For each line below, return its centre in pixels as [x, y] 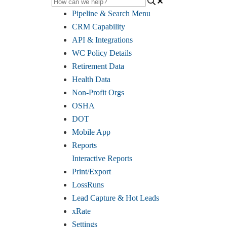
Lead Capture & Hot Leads [116, 198]
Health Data [91, 79]
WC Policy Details [102, 53]
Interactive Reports [102, 158]
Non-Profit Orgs [98, 92]
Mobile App [91, 132]
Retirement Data [98, 66]
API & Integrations [102, 40]
